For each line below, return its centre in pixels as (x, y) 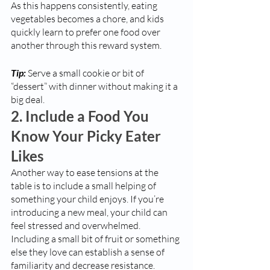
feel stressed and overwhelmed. (77, 225)
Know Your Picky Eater (87, 136)
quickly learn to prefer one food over (86, 32)
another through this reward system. (87, 45)
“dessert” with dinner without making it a (95, 86)
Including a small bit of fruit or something (96, 239)
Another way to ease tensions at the (86, 172)
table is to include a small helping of (84, 186)
